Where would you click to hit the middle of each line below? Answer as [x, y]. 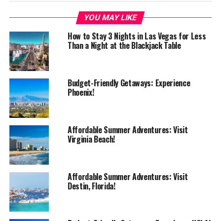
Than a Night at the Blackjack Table [124, 46]
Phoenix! [81, 92]
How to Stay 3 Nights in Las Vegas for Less [137, 36]
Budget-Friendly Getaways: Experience [129, 83]
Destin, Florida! [91, 186]
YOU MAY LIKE [111, 18]
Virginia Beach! [91, 139]
